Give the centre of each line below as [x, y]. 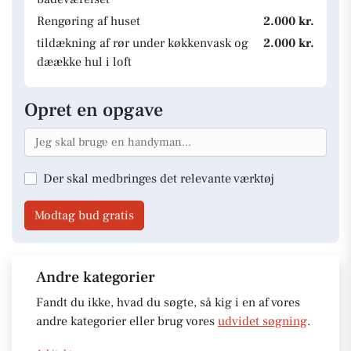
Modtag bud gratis [84, 215]
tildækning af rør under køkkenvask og [143, 43]
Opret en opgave [94, 110]
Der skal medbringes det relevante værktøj [159, 178]
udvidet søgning [262, 321]
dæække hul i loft [84, 62]
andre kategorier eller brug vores [127, 321]
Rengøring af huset [89, 21]
